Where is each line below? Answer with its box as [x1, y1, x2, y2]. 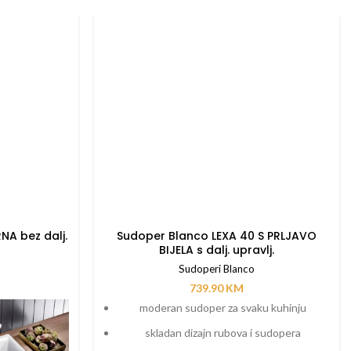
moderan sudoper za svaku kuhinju [139, 300, 307, 314]
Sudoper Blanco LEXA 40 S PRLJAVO [116, 227, 317, 244]
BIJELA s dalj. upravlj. [158, 241, 274, 258]
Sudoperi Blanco [178, 262, 255, 275]
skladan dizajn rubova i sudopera [145, 325, 302, 339]
